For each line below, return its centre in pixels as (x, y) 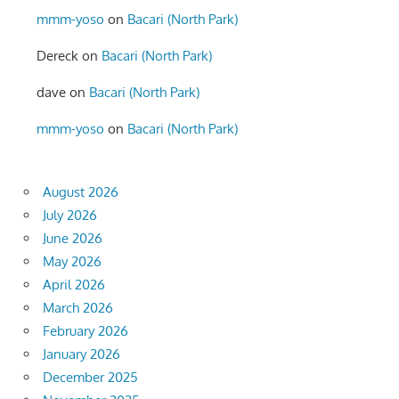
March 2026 (78, 307)
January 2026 (81, 354)
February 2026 (85, 330)
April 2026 (74, 284)
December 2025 (90, 377)
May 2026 (72, 261)
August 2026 (81, 191)
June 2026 (73, 238)
